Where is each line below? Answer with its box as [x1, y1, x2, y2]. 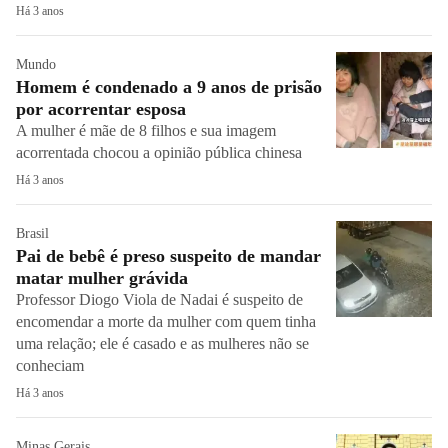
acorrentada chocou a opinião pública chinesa [16, 144, 302, 161]
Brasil [16, 226, 49, 241]
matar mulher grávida [16, 268, 188, 288]
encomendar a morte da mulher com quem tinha [16, 313, 316, 330]
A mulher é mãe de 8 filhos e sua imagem [16, 122, 276, 139]
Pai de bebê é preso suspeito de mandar [16, 246, 321, 266]
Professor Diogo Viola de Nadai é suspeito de [16, 291, 303, 308]
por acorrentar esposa [16, 99, 186, 119]
